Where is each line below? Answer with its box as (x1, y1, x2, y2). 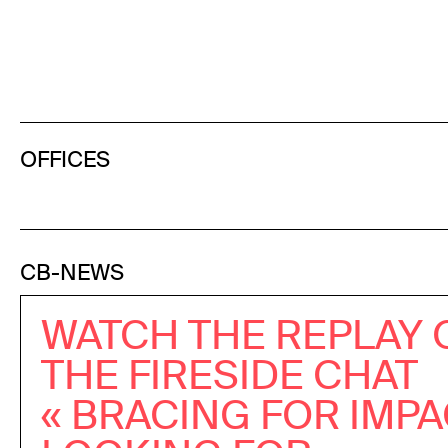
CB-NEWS (20, 258, 124, 288)
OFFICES (20, 144, 110, 174)
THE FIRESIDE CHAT (41, 350, 418, 402)
